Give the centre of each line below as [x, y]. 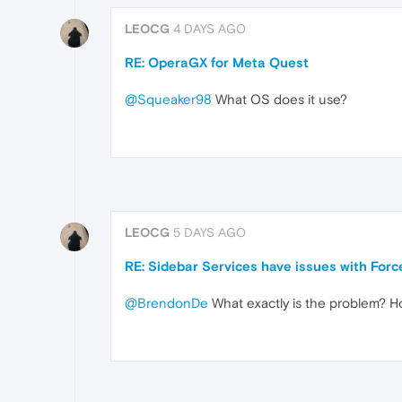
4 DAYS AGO [210, 29]
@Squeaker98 [168, 100]
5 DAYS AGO [210, 233]
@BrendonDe [166, 303]
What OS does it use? [280, 100]
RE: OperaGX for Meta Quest [217, 63]
